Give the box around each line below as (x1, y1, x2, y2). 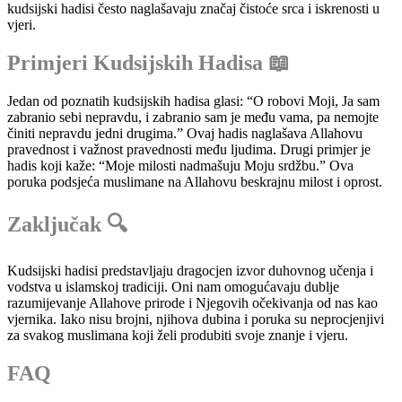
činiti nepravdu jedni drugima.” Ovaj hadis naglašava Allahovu (7, 125, 363, 141)
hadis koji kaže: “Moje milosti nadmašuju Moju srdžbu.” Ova (7, 157, 354, 173)
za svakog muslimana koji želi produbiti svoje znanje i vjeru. (7, 327, 348, 343)
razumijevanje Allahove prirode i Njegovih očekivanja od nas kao (7, 294, 378, 310)
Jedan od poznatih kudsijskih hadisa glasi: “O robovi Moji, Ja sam (7, 92, 380, 109)
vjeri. (7, 17, 36, 33)
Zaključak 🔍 (7, 212, 127, 236)
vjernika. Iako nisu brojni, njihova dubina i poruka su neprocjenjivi (7, 310, 384, 327)
